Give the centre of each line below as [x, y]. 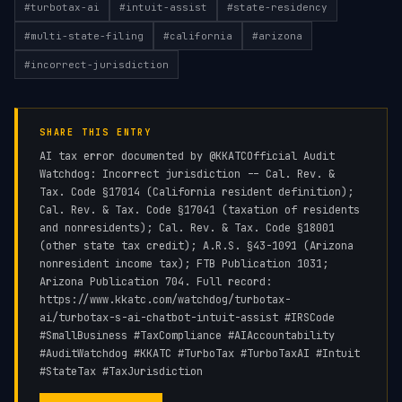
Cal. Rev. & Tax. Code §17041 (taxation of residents [200, 210]
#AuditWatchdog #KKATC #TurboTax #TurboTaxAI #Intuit [200, 354]
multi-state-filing [87, 36]
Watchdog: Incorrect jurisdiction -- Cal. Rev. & [187, 174]
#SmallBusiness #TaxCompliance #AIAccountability [187, 336]
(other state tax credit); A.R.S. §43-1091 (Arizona [197, 246]
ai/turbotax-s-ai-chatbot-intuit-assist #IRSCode [187, 318]
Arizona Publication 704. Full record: [156, 282]
